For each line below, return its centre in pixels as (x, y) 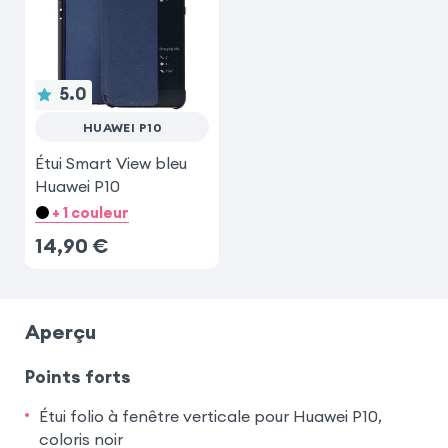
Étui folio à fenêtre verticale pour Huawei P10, (210, 415)
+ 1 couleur (91, 213)
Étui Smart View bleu (110, 162)
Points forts (77, 376)
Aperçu (60, 331)
